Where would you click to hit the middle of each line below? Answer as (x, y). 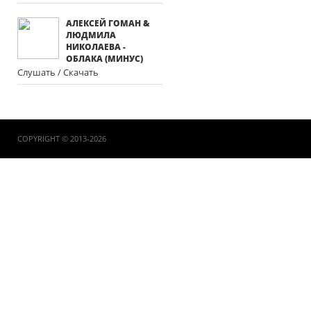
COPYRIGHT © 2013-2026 (62, 138)
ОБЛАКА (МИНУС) (104, 59)
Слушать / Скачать (58, 72)
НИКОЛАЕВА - (96, 47)
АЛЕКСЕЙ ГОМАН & (108, 23)
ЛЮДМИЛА (91, 35)
